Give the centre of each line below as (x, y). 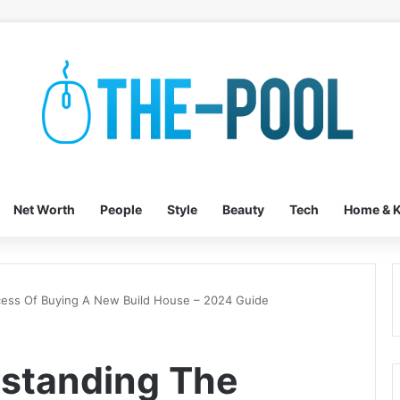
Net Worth (44, 209)
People (121, 209)
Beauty (243, 209)
